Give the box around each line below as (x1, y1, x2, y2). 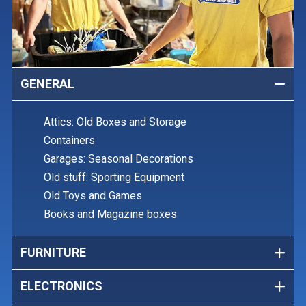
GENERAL (20, 76, 74, 92)
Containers (44, 134, 95, 148)
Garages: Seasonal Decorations (44, 152, 193, 166)
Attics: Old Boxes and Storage (44, 115, 186, 129)
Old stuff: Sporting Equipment (44, 171, 184, 184)
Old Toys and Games (44, 189, 142, 203)
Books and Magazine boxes (44, 208, 177, 221)
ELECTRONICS (20, 279, 102, 294)
